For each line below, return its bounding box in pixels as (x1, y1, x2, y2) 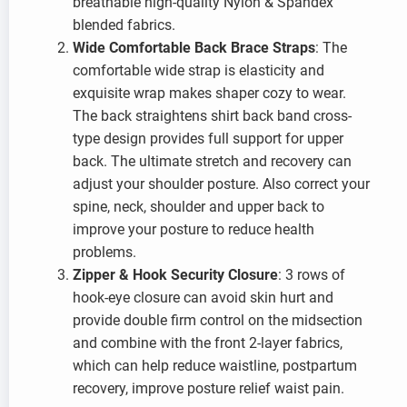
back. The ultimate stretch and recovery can (73, 153, 352, 170)
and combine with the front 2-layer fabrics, (73, 334, 342, 352)
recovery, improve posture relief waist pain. (73, 380, 344, 397)
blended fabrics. (73, 16, 175, 34)
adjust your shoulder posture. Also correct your (73, 175, 370, 193)
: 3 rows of (278, 266, 345, 283)
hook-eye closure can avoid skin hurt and (73, 289, 333, 306)
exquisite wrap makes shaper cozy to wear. (73, 84, 346, 102)
